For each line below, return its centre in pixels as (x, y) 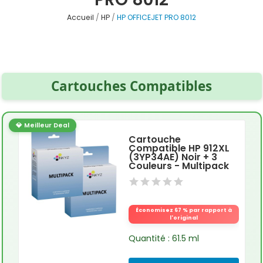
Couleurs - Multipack (178, 166)
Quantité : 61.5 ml (163, 238)
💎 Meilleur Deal (42, 125)
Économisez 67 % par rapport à (183, 210)
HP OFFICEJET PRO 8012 (156, 18)
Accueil (80, 18)
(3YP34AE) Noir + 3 (173, 157)
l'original (183, 218)
